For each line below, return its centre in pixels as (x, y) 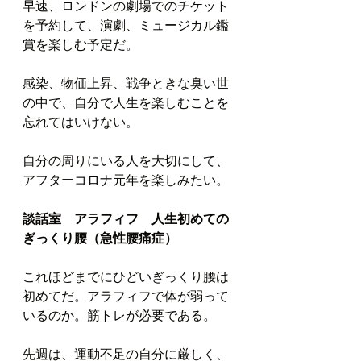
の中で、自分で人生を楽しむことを (126, 102)
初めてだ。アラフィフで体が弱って (126, 295)
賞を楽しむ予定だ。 (81, 44)
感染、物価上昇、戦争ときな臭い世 (126, 83)
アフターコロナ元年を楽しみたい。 (126, 179)
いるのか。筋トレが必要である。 (119, 315)
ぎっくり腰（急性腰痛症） (100, 237)
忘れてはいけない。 (81, 121)
